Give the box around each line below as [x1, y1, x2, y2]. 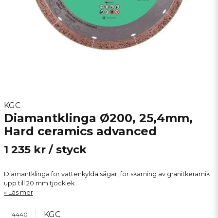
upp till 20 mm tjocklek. [4, 180, 76, 187]
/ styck [49, 143, 87, 156]
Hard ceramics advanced [4, 124, 157, 138]
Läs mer [8, 189, 33, 196]
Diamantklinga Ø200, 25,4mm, [4, 111, 193, 125]
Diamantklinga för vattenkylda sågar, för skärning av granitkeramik [4, 170, 210, 178]
